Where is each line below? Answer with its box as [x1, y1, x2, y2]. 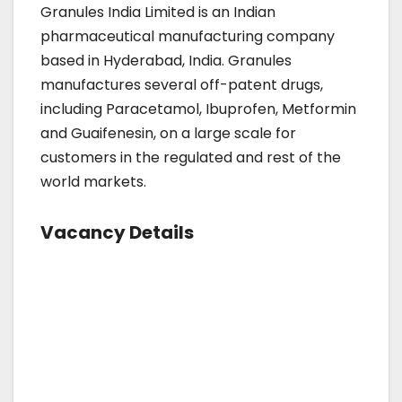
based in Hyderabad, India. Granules [40, 50, 292, 72]
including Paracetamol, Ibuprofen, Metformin [40, 99, 356, 120]
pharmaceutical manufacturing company [40, 26, 335, 48]
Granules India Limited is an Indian [40, 2, 275, 23]
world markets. [40, 171, 150, 193]
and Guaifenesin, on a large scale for [40, 123, 296, 144]
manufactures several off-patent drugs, [40, 74, 323, 96]
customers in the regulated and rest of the [40, 147, 341, 169]
